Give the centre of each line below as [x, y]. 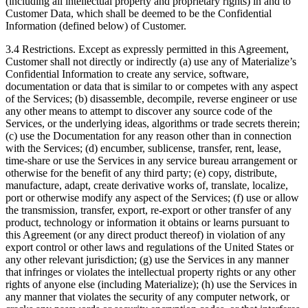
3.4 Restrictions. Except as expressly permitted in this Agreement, [147, 49]
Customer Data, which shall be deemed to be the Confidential [139, 14]
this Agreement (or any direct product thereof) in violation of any [145, 235]
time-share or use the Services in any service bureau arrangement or [151, 161]
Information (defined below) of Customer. [96, 26]
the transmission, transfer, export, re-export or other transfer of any [148, 210]
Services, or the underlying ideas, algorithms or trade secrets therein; [153, 124]
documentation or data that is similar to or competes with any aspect [152, 87]
